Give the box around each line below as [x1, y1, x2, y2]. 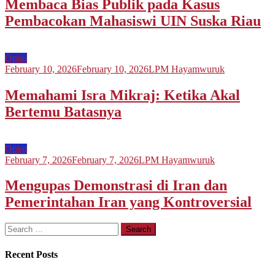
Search [4, 222, 31, 233]
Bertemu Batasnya [5, 103, 122, 120]
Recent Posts [5, 249, 58, 260]
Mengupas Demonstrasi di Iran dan [5, 177, 227, 194]
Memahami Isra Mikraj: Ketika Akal [5, 87, 240, 103]
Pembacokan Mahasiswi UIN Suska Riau [5, 12, 261, 29]
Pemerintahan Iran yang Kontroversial [5, 194, 252, 211]
